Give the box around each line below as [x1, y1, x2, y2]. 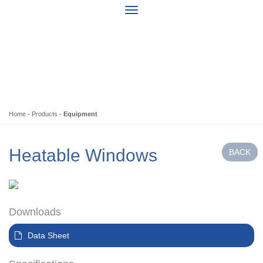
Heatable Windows [9, 146, 157, 166]
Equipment [63, 110, 97, 118]
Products [32, 110, 58, 118]
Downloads [9, 206, 61, 218]
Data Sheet [28, 231, 69, 241]
